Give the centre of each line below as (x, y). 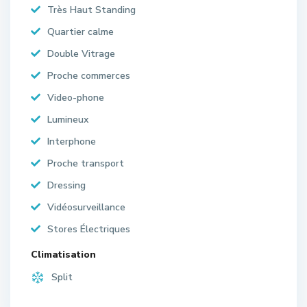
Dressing (66, 185)
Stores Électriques (89, 229)
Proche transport (86, 163)
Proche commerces (89, 75)
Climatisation (63, 254)
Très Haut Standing (91, 10)
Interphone (72, 141)
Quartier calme (81, 32)
